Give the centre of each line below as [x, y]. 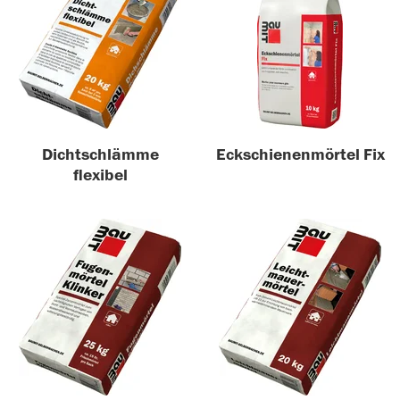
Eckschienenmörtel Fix [300, 155]
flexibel [100, 176]
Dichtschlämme [100, 155]
